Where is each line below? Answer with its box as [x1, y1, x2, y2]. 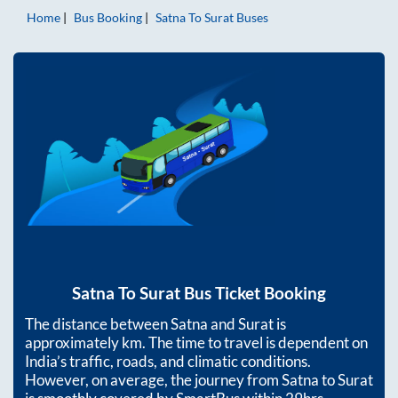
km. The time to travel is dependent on [122, 332, 368, 352]
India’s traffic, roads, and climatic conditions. [25, 351, 311, 370]
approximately [25, 332, 122, 352]
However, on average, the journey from [25, 370, 282, 389]
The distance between [25, 314, 171, 333]
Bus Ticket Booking [180, 283, 326, 303]
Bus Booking [74, 10, 142, 26]
